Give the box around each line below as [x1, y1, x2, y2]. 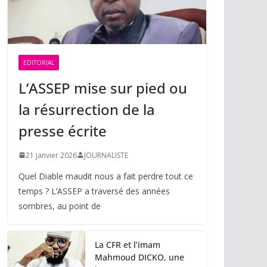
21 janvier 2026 [26, 150, 77, 160]
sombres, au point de [18, 200, 101, 212]
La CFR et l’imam [95, 238, 160, 250]
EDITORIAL [23, 58, 54, 67]
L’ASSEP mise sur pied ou [18, 77, 187, 98]
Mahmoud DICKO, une [95, 251, 184, 263]
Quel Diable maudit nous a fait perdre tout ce [18, 170, 193, 182]
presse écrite [18, 120, 107, 141]
